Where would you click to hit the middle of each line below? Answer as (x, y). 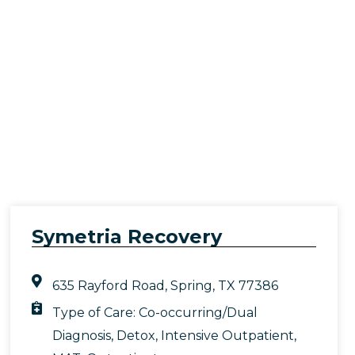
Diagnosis (81, 336)
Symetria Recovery (126, 237)
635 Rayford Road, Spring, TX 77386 (165, 286)
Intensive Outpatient (227, 336)
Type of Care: (95, 313)
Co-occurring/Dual (198, 313)
